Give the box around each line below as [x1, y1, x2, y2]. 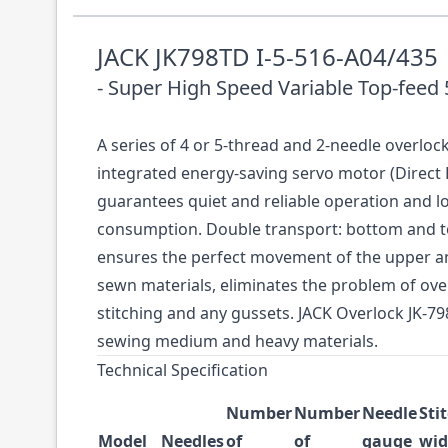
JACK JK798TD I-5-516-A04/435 [97, 40, 438, 73]
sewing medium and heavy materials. [97, 330, 378, 352]
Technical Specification [97, 359, 268, 381]
